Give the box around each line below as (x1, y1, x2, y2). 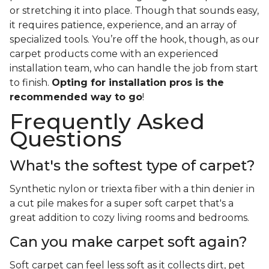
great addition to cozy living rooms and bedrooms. (10, 212, 252, 224)
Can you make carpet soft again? (10, 233, 251, 251)
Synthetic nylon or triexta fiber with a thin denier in (10, 183, 255, 195)
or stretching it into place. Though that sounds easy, (10, 5, 259, 17)
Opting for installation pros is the (52, 77, 224, 89)
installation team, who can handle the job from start (10, 62, 258, 74)
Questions (10, 125, 122, 153)
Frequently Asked (10, 108, 205, 135)
